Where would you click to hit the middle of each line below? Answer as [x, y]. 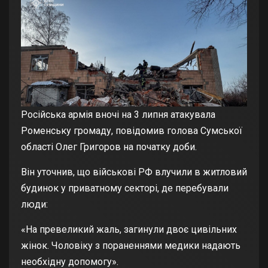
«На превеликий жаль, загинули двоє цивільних [129, 230]
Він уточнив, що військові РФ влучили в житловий [134, 172]
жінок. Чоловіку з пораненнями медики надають [131, 246]
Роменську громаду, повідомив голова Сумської [132, 131]
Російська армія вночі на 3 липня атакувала [118, 115]
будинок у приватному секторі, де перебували [125, 188]
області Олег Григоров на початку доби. [109, 147]
